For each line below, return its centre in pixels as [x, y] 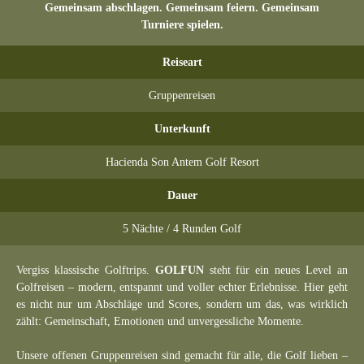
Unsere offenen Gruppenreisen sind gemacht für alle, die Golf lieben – [182, 355]
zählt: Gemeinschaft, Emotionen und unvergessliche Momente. [160, 321]
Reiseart [182, 62]
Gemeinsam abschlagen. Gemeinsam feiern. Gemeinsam [182, 8]
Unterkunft [182, 129]
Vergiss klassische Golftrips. [86, 270]
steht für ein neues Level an [276, 270]
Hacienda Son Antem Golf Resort [182, 162]
